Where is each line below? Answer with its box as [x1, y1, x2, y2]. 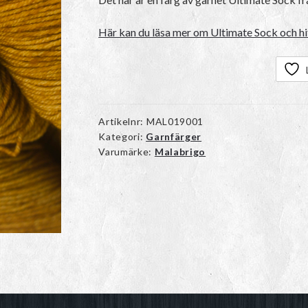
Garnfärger [146, 131, 202, 143]
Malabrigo [154, 146, 206, 158]
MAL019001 [146, 115, 204, 128]
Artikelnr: [98, 115, 146, 128]
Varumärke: [98, 146, 155, 158]
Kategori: [98, 131, 146, 143]
